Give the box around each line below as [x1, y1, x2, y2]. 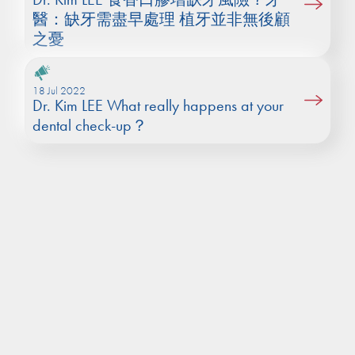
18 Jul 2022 [32, 83, 86, 98]
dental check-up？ [32, 115, 148, 136]
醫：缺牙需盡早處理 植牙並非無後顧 [32, 9, 291, 30]
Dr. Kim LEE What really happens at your [32, 95, 284, 116]
